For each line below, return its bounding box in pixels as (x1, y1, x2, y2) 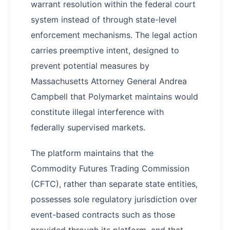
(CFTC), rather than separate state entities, (31, 179, 198, 189)
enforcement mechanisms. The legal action (31, 30, 197, 41)
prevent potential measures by (31, 61, 149, 71)
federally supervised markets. (31, 122, 145, 133)
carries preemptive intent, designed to (31, 45, 179, 56)
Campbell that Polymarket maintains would (31, 91, 198, 102)
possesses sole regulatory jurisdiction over (31, 194, 197, 205)
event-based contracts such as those (31, 209, 175, 220)
